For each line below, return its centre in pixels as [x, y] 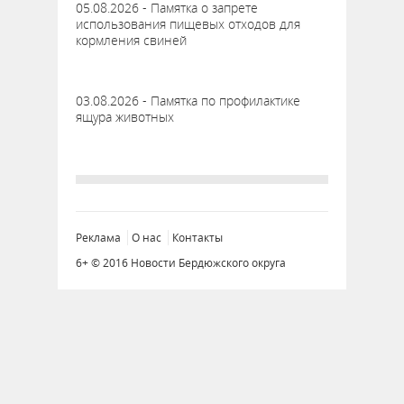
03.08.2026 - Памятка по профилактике [188, 101]
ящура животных [125, 117]
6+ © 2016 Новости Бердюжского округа [181, 263]
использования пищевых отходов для [188, 24]
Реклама [98, 238]
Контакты [197, 238]
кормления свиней [131, 41]
